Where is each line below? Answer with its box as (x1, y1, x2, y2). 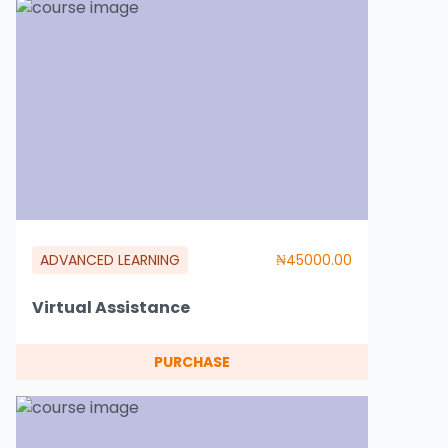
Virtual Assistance (32, 296, 190, 319)
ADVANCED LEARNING (40, 250, 180, 270)
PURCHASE (154, 352, 230, 372)
